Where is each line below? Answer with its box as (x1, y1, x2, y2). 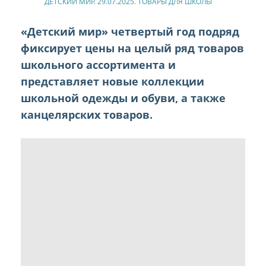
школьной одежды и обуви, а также (21, 91, 226, 106)
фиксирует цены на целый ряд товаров (21, 41, 244, 56)
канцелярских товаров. (21, 107, 153, 122)
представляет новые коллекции (21, 74, 204, 89)
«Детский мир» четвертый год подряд (21, 24, 239, 39)
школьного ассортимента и (21, 58, 176, 72)
